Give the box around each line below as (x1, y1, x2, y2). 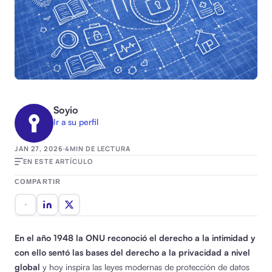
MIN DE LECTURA (70, 143, 131, 153)
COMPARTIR (15, 177, 61, 185)
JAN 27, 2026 (15, 143, 63, 153)
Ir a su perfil (53, 116, 98, 127)
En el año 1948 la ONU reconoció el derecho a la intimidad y (15, 232, 255, 243)
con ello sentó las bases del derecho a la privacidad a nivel (15, 246, 250, 257)
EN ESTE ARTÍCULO (23, 156, 93, 166)
